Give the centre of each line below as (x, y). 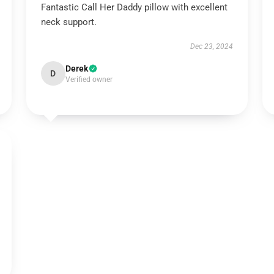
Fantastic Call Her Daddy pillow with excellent (134, 7)
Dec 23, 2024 (212, 46)
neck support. (68, 22)
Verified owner (89, 80)
